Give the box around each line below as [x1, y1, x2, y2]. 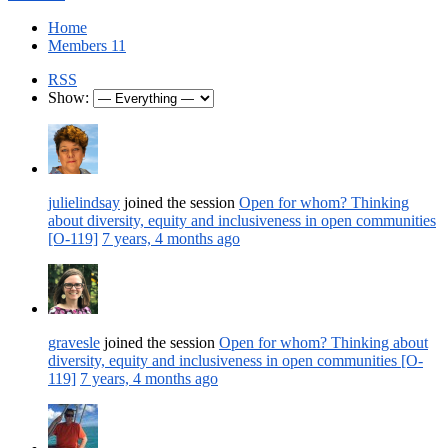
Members [48, 36, 111, 54]
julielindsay [48, 193, 120, 211]
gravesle [48, 333, 100, 351]
